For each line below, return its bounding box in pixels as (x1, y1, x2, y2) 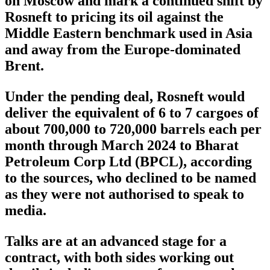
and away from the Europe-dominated (5, 42, 240, 58)
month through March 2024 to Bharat (5, 137, 239, 154)
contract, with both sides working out (5, 250, 234, 266)
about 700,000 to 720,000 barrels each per (5, 121, 262, 137)
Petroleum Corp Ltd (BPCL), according (5, 154, 252, 170)
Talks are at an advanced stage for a (5, 233, 227, 250)
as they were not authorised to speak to (5, 186, 244, 202)
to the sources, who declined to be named (5, 170, 256, 186)
